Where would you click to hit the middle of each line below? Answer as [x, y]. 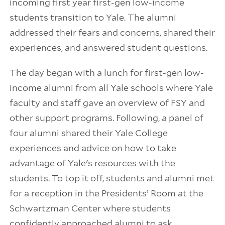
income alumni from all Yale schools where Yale [111, 88]
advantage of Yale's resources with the [92, 163]
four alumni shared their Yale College [88, 133]
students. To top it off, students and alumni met [111, 178]
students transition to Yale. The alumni [93, 17]
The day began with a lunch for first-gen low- [106, 73]
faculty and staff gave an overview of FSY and [107, 103]
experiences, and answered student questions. [108, 47]
